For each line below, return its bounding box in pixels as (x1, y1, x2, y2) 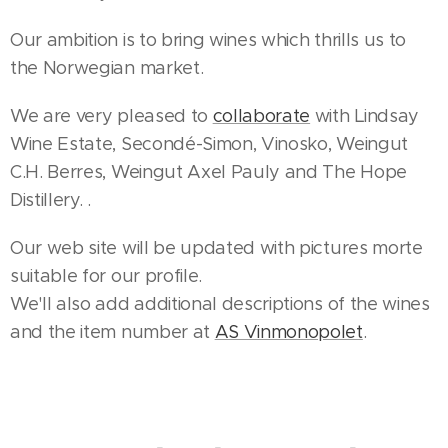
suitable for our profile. (10, 265, 202, 287)
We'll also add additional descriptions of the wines (10, 293, 430, 315)
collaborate (212, 105, 311, 127)
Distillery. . (10, 189, 91, 211)
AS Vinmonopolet (214, 321, 363, 343)
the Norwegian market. (10, 57, 208, 79)
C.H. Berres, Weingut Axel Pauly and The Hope (10, 161, 407, 183)
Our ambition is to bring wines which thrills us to (10, 29, 406, 51)
